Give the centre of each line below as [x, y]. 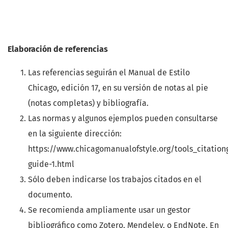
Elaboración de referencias [58, 49]
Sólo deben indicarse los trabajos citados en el [115, 179]
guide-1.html [51, 164]
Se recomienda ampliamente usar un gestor [109, 210]
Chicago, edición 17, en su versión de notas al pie [118, 88]
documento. [50, 194]
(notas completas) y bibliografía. [88, 103]
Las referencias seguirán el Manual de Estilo [109, 72]
